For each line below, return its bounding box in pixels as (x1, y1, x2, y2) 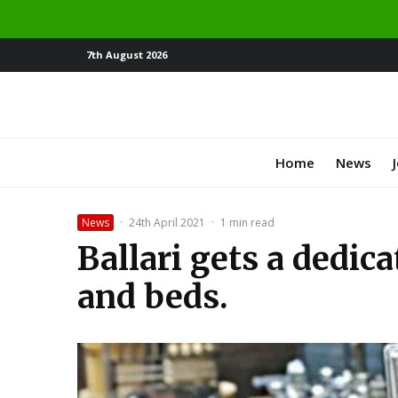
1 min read (220, 214, 275, 230)
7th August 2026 (86, 48, 167, 61)
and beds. (77, 276, 228, 317)
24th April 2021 (129, 214, 205, 230)
